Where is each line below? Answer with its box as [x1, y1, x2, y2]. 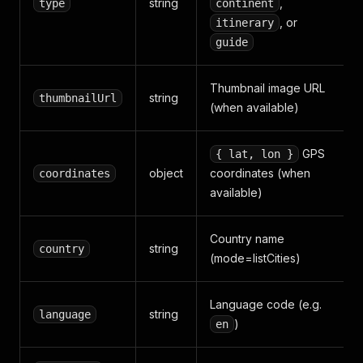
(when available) [210, 100, 299, 114]
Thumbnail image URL [210, 81, 325, 95]
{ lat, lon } [216, 147, 293, 160]
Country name [210, 232, 284, 246]
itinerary [216, 16, 274, 29]
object [149, 166, 183, 180]
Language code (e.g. [210, 297, 322, 311]
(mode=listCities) [210, 251, 301, 265]
